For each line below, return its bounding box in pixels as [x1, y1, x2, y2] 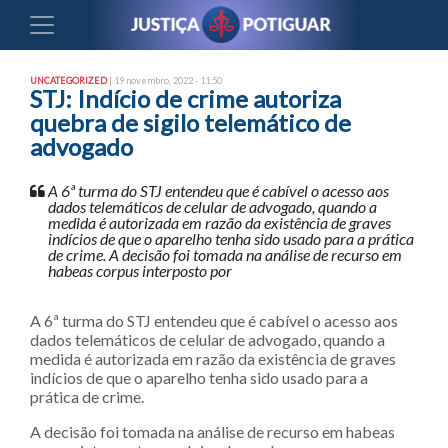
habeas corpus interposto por [48, 261, 232, 280]
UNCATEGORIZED [30, 75, 107, 86]
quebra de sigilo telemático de [30, 108, 351, 137]
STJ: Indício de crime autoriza [30, 84, 341, 113]
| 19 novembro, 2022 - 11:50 [107, 75, 222, 86]
